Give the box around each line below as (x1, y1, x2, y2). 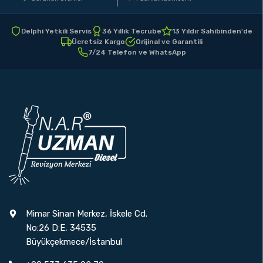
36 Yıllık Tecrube (102, 27, 161, 35)
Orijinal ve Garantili (135, 38, 203, 46)
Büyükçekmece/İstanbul (26, 237, 122, 247)
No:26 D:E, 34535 (26, 222, 96, 233)
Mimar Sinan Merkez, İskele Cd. (26, 208, 147, 219)
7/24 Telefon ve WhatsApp (87, 48, 186, 56)
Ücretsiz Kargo (71, 38, 125, 46)
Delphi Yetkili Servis (21, 27, 92, 35)
